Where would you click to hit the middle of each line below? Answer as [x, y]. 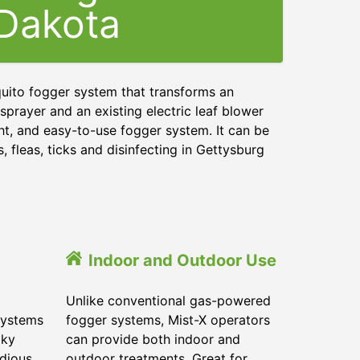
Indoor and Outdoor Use [182, 260]
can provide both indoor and [153, 339]
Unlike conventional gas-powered [168, 301]
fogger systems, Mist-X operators [168, 320]
